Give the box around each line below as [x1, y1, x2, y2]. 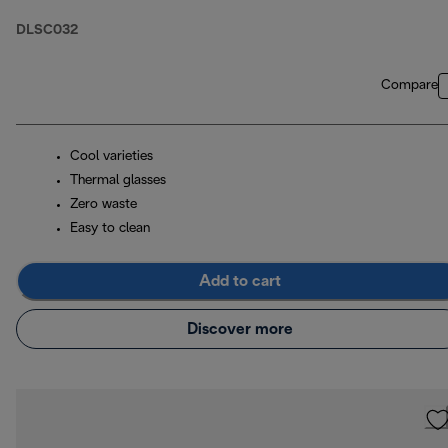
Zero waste [70, 198, 137, 212]
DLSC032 [16, 24, 78, 38]
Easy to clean [70, 222, 150, 236]
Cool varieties [70, 150, 153, 164]
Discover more [187, 321, 293, 337]
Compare [381, 79, 438, 93]
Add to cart [199, 273, 281, 289]
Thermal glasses [70, 174, 166, 188]
